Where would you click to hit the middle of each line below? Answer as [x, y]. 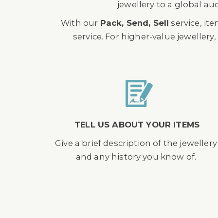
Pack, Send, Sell [135, 23]
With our [81, 23]
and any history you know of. [136, 157]
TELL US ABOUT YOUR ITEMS [137, 125]
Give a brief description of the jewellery [136, 143]
